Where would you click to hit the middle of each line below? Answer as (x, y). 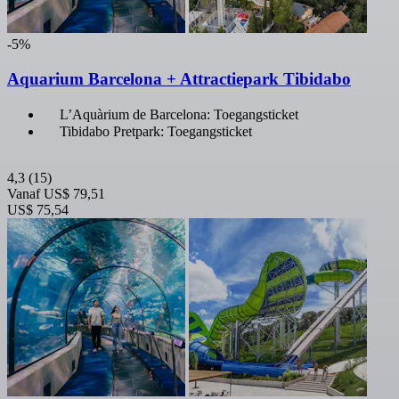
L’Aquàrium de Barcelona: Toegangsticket (179, 114)
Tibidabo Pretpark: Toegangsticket (156, 131)
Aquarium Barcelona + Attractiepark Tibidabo (179, 78)
